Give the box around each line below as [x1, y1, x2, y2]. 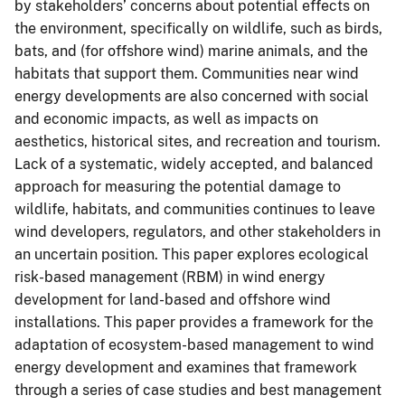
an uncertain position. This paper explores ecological [14, 245, 369, 263]
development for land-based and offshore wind [14, 290, 331, 308]
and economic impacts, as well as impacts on [14, 109, 318, 127]
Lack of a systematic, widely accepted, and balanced [14, 155, 373, 173]
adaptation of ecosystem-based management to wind [14, 335, 374, 353]
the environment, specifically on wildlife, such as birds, [14, 19, 382, 37]
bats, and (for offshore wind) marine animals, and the [14, 42, 368, 60]
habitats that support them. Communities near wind [14, 64, 359, 82]
